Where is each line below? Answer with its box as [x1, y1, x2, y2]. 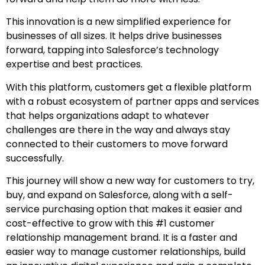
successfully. [6, 151, 69, 165]
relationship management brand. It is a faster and [6, 230, 237, 244]
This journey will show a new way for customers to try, [6, 173, 254, 188]
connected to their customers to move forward [6, 137, 228, 151]
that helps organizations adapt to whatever [6, 108, 209, 122]
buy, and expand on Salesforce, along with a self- [6, 188, 233, 202]
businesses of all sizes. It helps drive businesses [6, 29, 222, 43]
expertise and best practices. [6, 57, 145, 72]
